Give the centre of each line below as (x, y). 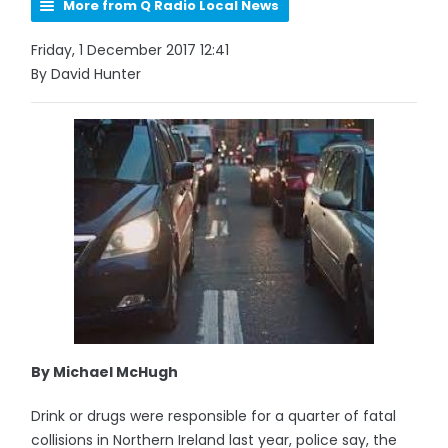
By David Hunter (86, 74)
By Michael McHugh (105, 372)
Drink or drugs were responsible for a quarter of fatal (214, 416)
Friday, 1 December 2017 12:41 (130, 50)
